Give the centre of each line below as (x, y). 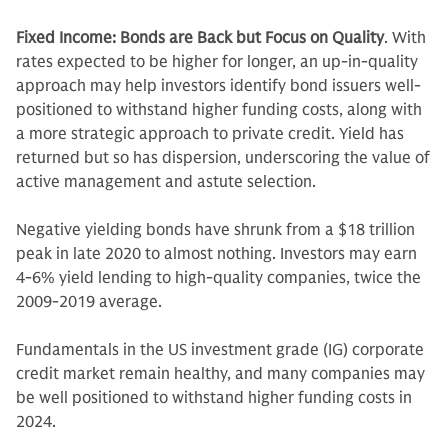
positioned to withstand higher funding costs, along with (219, 110)
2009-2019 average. (91, 302)
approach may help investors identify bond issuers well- (218, 86)
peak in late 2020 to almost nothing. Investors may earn (216, 254)
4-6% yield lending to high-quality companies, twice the (218, 278)
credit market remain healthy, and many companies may (220, 374)
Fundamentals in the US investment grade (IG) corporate (220, 350)
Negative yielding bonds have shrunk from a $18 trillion (215, 230)
